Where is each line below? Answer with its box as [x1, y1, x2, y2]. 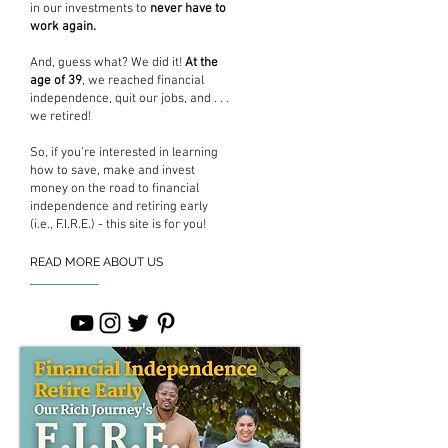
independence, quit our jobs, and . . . [30, 90, 229, 107]
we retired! [30, 108, 91, 125]
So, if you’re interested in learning [30, 144, 218, 161]
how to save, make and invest [30, 162, 195, 179]
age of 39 [30, 72, 82, 89]
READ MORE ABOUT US [30, 254, 163, 269]
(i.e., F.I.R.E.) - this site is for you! [30, 216, 206, 233]
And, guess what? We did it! [30, 54, 185, 71]
